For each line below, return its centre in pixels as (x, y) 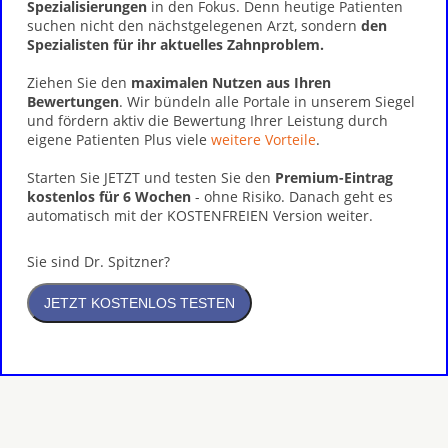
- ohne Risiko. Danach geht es (292, 196)
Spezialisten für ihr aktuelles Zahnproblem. (175, 44)
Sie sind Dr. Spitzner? (98, 261)
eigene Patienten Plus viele (119, 139)
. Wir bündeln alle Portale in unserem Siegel (267, 101)
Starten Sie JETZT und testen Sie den (151, 177)
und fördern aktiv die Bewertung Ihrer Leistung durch (207, 120)
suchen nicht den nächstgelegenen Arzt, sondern (194, 25)
